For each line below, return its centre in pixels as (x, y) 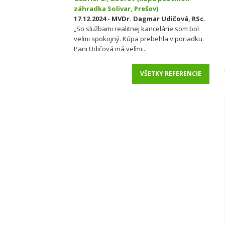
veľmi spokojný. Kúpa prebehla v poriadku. (139, 39)
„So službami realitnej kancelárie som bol (136, 29)
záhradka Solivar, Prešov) (116, 9)
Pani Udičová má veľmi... (110, 49)
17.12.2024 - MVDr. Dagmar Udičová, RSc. (140, 19)
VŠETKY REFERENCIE (171, 74)
